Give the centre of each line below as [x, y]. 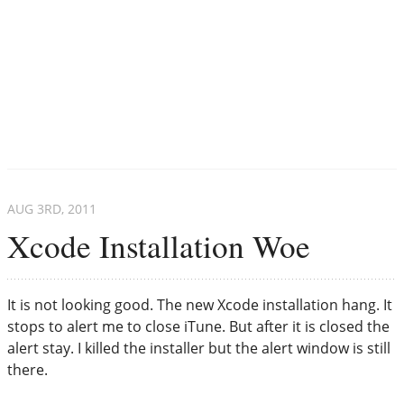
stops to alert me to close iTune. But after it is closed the [198, 326]
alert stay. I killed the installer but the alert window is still [199, 348]
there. [28, 369]
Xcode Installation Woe [159, 245]
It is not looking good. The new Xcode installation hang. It [200, 304]
